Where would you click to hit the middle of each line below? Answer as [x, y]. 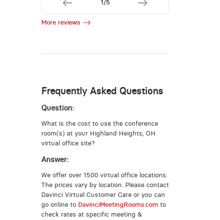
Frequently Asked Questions [102, 91]
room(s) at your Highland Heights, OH [98, 134]
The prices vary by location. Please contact [105, 185]
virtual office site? [68, 143]
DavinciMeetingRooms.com [118, 205]
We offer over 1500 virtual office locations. [104, 175]
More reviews [61, 23]
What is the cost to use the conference [99, 124]
